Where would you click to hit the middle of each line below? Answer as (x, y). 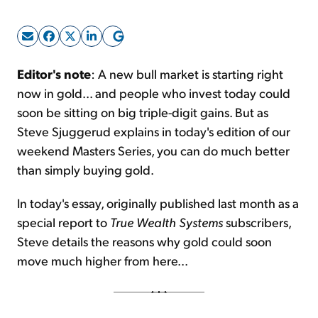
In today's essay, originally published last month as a (158, 203)
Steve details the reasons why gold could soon (144, 241)
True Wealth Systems (168, 222)
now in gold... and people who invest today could (154, 93)
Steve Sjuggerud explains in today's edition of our (154, 131)
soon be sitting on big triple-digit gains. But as (143, 112)
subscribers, (258, 222)
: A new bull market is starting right (187, 74)
